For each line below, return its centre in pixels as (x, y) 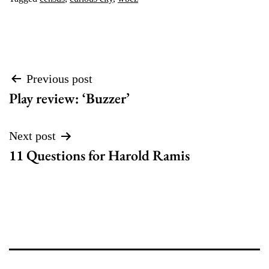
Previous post (59, 78)
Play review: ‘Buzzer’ (69, 98)
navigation (52, 109)
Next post (32, 135)
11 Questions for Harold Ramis (99, 155)
